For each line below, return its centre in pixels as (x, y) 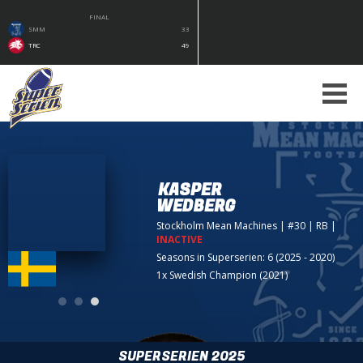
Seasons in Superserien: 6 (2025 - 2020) (246, 257)
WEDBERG (196, 206)
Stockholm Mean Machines (217, 225)
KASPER (190, 190)
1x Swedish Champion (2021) (222, 275)
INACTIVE (180, 239)
